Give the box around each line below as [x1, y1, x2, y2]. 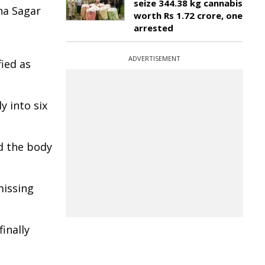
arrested [134, 22, 173, 34]
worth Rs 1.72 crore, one [134, 9, 243, 21]
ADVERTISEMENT [128, 54, 180, 63]
